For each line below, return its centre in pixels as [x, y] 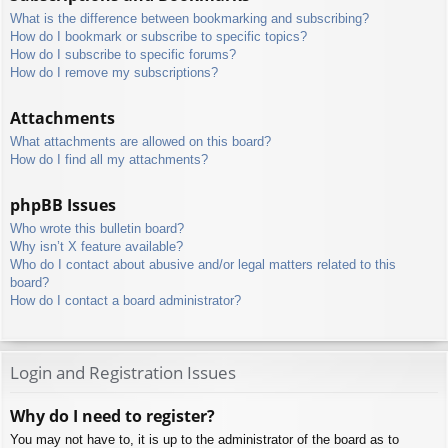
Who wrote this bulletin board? [97, 228]
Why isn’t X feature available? [96, 246]
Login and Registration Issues [123, 372]
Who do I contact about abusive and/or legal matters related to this [203, 264]
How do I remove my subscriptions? [114, 72]
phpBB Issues [63, 204]
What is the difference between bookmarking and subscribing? [189, 18]
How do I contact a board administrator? [125, 300]
